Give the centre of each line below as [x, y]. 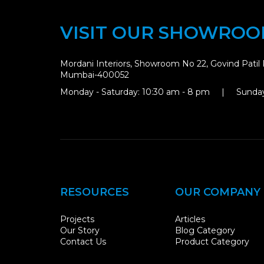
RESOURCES [95, 192]
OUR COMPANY [218, 192]
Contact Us [83, 241]
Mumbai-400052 [95, 75]
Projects [77, 219]
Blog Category [205, 230]
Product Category [212, 241]
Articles [190, 219]
